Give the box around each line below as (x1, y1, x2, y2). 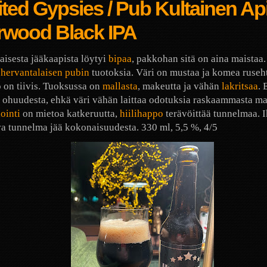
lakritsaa (222, 80, 258, 92)
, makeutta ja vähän (138, 80, 222, 92)
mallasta (103, 80, 138, 92)
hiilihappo (120, 107, 163, 119)
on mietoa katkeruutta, (20, 107, 120, 119)
